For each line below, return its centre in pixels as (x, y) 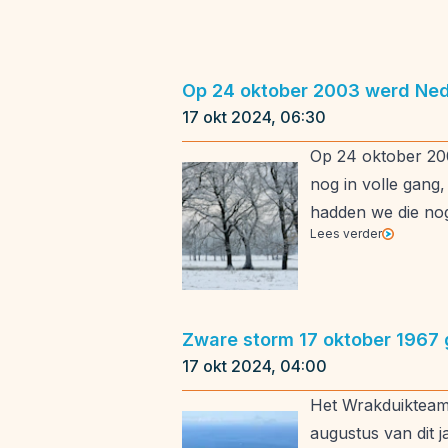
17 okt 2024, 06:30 (254, 117)
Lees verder (346, 233)
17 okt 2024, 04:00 (254, 366)
